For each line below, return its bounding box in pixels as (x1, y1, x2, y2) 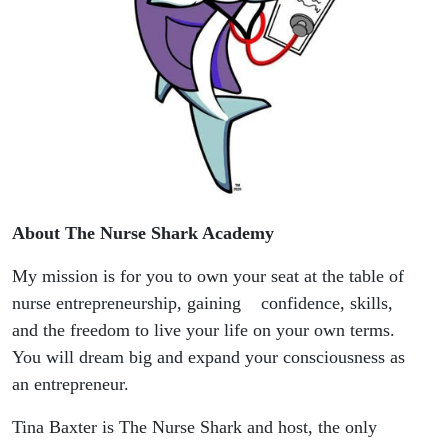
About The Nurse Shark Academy (12, 222, 274, 243)
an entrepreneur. (12, 373, 129, 394)
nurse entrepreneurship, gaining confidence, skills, (12, 292, 393, 313)
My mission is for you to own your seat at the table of (12, 265, 404, 286)
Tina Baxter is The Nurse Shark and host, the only (12, 416, 377, 437)
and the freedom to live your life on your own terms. (12, 319, 395, 340)
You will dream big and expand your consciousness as (12, 346, 405, 367)
